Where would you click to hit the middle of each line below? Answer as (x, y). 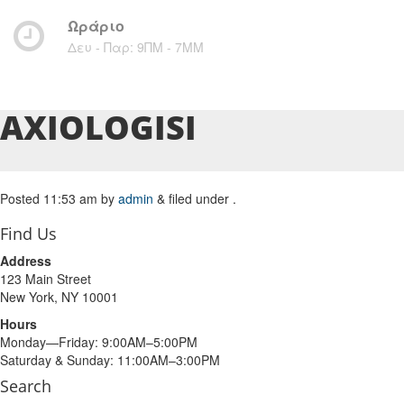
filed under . (201, 198)
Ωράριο (96, 26)
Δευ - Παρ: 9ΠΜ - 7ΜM (136, 47)
